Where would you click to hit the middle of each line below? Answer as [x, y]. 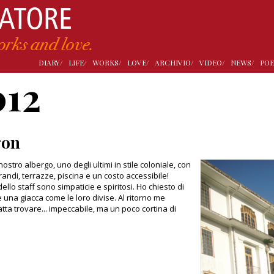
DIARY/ [50, 62]
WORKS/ [107, 62]
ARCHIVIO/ [174, 62]
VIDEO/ [212, 62]
